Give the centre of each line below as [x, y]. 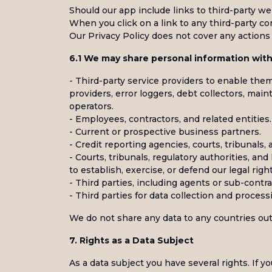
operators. [91, 106]
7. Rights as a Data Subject [131, 240]
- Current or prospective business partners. [165, 132]
